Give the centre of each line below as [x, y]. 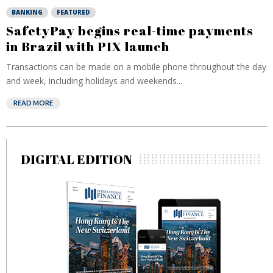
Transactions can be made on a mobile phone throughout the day [136, 67]
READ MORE [33, 103]
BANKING [27, 12]
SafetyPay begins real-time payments [130, 30]
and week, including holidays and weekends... [94, 81]
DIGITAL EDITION [76, 159]
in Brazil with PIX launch [88, 46]
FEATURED [73, 12]
